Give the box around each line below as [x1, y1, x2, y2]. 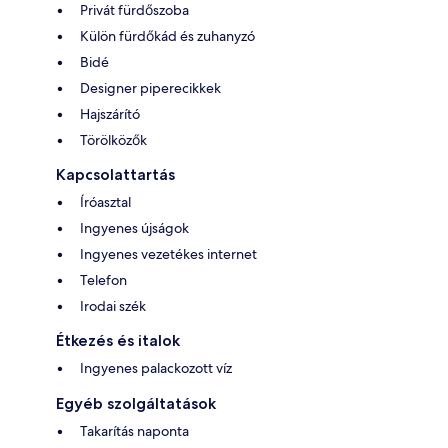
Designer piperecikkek [80, 78, 221, 97]
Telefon [80, 270, 127, 289]
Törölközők [80, 130, 147, 149]
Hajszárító [80, 104, 140, 123]
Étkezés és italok [56, 330, 180, 350]
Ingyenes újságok [80, 218, 189, 237]
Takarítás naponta [80, 421, 189, 440]
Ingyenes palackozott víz [80, 358, 232, 377]
